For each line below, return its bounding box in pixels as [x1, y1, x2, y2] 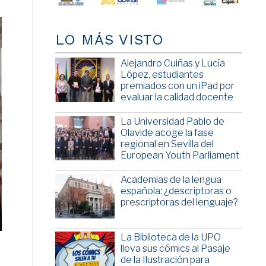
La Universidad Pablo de [120, 116, 224, 128]
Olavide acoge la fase [120, 127, 214, 139]
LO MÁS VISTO [55, 31, 164, 49]
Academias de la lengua [120, 174, 221, 186]
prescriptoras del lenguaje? [120, 197, 238, 208]
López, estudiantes [120, 69, 204, 81]
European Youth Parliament [120, 150, 239, 161]
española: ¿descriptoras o [120, 185, 232, 197]
